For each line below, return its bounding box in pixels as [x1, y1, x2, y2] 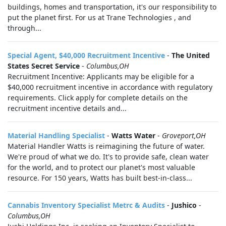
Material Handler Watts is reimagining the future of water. [8, 141, 205, 151]
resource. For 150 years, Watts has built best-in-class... [8, 173, 192, 183]
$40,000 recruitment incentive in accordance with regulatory [8, 82, 212, 92]
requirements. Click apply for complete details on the [8, 93, 188, 102]
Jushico [172, 200, 197, 210]
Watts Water [111, 131, 155, 140]
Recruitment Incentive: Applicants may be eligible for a [8, 72, 194, 81]
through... [8, 23, 41, 33]
